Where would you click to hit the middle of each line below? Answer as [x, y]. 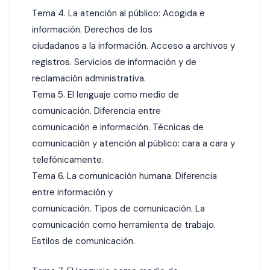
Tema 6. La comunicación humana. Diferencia [124, 176]
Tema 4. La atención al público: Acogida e [118, 13]
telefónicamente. [68, 159]
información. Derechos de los [92, 29]
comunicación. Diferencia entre [96, 111]
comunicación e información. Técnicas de [118, 127]
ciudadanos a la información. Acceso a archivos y [133, 46]
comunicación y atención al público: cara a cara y [133, 143]
